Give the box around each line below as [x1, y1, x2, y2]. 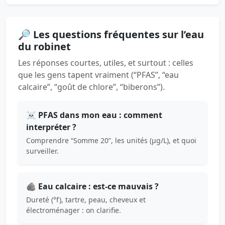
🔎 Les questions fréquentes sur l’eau [18, 28, 204, 42]
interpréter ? [26, 122, 76, 133]
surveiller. [26, 146, 59, 156]
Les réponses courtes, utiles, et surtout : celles [18, 57, 193, 69]
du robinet [18, 40, 71, 54]
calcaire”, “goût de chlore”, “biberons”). [18, 81, 165, 93]
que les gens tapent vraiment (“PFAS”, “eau [18, 69, 179, 81]
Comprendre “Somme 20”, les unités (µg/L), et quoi [26, 136, 196, 146]
